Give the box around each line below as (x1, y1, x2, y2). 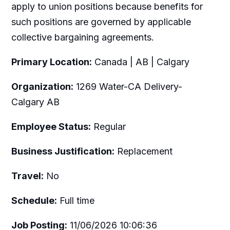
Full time (56, 195, 94, 206)
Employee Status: (11, 121, 91, 132)
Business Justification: (11, 145, 114, 157)
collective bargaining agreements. (11, 31, 154, 43)
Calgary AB (11, 96, 60, 107)
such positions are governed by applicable (11, 16, 191, 27)
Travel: (11, 170, 44, 181)
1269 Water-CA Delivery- (73, 81, 182, 92)
